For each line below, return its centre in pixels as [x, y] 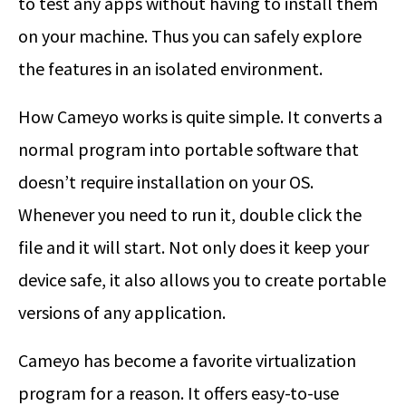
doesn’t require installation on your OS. [166, 182]
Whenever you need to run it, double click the [190, 215]
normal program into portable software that [188, 150]
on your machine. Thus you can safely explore [190, 36]
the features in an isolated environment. [170, 69]
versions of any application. [122, 313]
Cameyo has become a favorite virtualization [187, 361]
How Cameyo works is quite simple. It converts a [200, 117]
